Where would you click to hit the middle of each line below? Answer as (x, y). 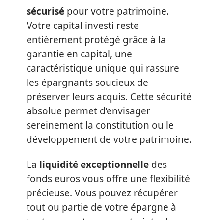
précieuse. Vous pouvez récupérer (102, 193)
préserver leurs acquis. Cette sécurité (109, 96)
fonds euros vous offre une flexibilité (108, 179)
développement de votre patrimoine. (109, 139)
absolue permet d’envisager (88, 111)
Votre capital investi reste (83, 25)
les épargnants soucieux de (87, 82)
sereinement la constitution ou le (100, 125)
